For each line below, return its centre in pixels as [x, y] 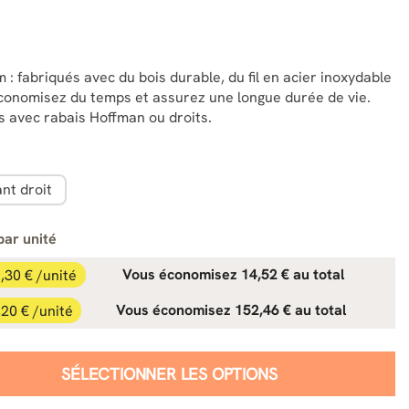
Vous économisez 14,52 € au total [233, 275]
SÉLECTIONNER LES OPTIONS [169, 373]
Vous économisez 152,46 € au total [231, 310]
